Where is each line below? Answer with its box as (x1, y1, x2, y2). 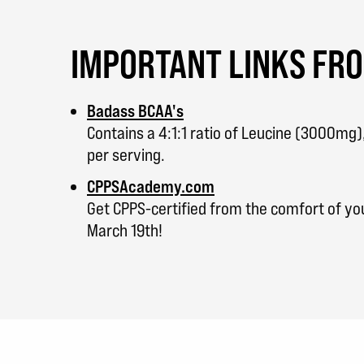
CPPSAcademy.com (87, 175, 214, 197)
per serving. (87, 144, 165, 165)
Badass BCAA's (87, 100, 184, 121)
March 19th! (87, 219, 162, 240)
